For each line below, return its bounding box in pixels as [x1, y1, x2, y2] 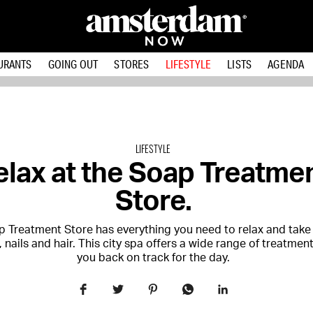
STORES [114, 57, 150, 71]
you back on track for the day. [76, 252, 230, 263]
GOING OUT [48, 57, 99, 71]
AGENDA [268, 57, 305, 71]
